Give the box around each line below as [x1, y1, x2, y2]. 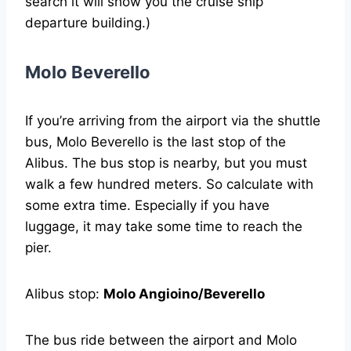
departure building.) [25, 15, 150, 31]
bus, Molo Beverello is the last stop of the [25, 134, 286, 150]
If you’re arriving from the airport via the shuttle [25, 113, 320, 129]
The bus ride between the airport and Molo [25, 332, 297, 349]
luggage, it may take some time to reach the [25, 219, 302, 235]
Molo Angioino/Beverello [103, 286, 265, 302]
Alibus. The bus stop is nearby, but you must [25, 155, 307, 172]
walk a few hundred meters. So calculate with [25, 176, 313, 193]
